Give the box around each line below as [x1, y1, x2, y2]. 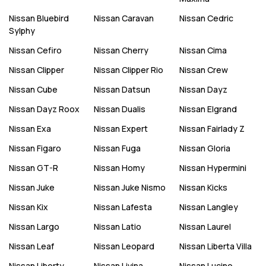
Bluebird [37, 12, 69, 24]
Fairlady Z [207, 123, 245, 134]
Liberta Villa [207, 240, 252, 252]
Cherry [122, 45, 149, 56]
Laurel [207, 221, 231, 232]
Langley [207, 201, 238, 213]
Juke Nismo [122, 182, 166, 193]
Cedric [207, 12, 233, 24]
